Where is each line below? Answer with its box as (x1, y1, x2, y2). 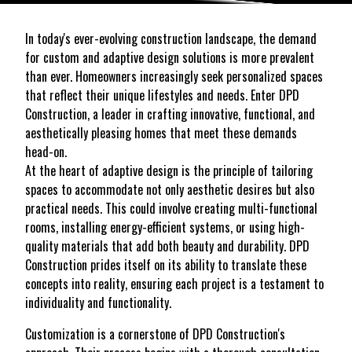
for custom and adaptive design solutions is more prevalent (25, 47, 314, 67)
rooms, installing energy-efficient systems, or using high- (25, 217, 305, 236)
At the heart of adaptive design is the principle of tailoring (25, 160, 313, 180)
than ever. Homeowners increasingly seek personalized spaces (25, 66, 323, 86)
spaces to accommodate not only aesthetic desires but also (25, 179, 314, 199)
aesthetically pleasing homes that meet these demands (25, 123, 297, 142)
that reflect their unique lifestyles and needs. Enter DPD (25, 85, 299, 104)
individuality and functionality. (25, 292, 171, 312)
